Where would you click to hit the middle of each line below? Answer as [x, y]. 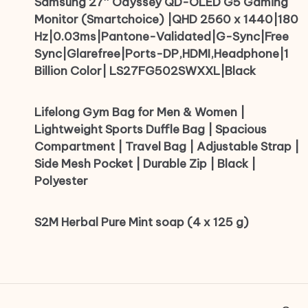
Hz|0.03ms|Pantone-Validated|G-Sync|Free [162, 37]
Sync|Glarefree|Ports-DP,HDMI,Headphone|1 [162, 54]
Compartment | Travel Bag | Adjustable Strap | [167, 147]
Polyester [61, 181]
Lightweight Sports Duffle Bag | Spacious [151, 130]
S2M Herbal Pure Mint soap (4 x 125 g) [142, 222]
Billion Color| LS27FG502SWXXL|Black [145, 71]
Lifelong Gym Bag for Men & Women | [140, 112]
